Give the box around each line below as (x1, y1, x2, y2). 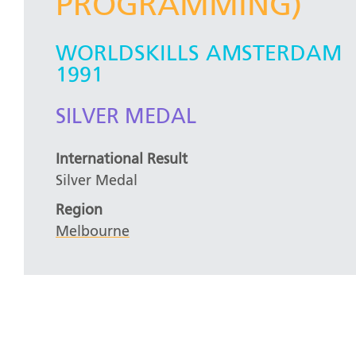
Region (56, 203, 103, 219)
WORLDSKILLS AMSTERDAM (56, 43, 342, 65)
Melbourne (56, 225, 130, 240)
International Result (56, 153, 188, 168)
